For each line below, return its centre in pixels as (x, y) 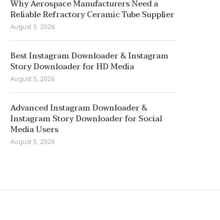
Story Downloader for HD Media (72, 67)
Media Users (34, 130)
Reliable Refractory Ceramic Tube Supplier (92, 15)
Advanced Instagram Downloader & (79, 108)
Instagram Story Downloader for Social (86, 119)
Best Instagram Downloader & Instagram (89, 56)
